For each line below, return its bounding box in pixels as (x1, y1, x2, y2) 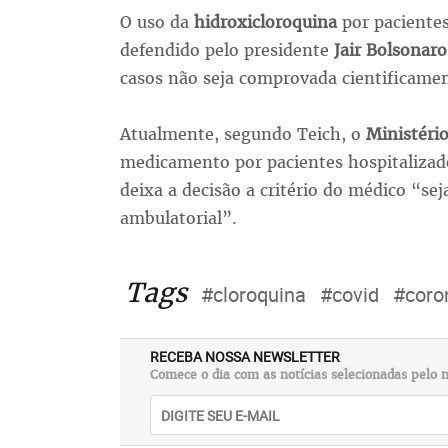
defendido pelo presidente (119, 39, 334, 62)
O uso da (119, 11, 194, 34)
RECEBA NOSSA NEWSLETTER (149, 347, 340, 367)
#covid (319, 281, 379, 309)
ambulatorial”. (119, 207, 237, 230)
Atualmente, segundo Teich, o (119, 123, 366, 146)
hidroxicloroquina (193, 11, 342, 34)
